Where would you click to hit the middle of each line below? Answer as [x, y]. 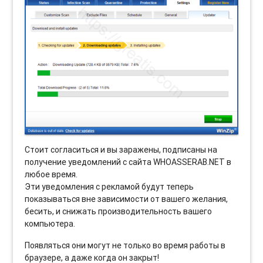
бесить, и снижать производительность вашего [119, 212]
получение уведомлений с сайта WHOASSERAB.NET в [128, 162]
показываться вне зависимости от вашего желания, [127, 199]
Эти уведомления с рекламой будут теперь [109, 187]
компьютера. [50, 224]
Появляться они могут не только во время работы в [125, 246]
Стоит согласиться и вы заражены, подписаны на [121, 150]
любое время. [51, 175]
